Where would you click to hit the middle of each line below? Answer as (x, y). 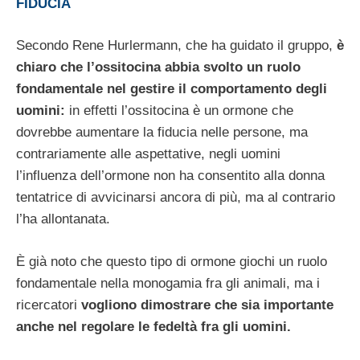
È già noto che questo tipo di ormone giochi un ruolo (172, 261)
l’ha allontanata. (63, 219)
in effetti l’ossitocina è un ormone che (179, 111)
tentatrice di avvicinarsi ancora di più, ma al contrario (176, 198)
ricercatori (49, 305)
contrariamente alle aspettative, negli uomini (148, 154)
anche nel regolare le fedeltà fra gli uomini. (155, 326)
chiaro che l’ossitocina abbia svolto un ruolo (158, 67)
